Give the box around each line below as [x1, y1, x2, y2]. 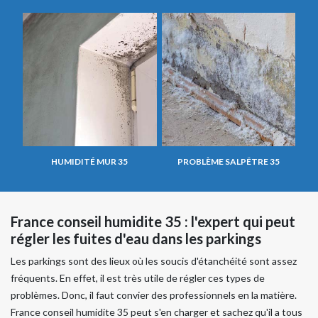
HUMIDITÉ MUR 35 [51, 156, 128, 168]
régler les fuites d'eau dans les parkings [11, 230, 261, 248]
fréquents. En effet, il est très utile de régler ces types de [11, 272, 265, 285]
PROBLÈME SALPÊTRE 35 [177, 156, 280, 168]
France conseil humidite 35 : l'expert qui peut [11, 213, 295, 231]
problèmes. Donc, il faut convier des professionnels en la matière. [11, 289, 297, 302]
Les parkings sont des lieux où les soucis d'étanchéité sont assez [11, 255, 297, 268]
